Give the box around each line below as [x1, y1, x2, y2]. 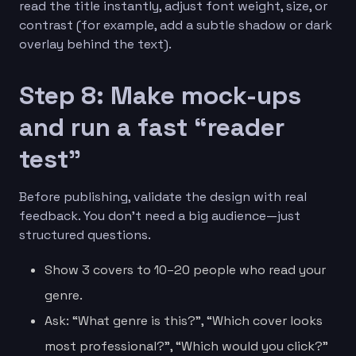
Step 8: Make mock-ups [19, 79, 301, 111]
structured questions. [19, 226, 151, 243]
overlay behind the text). [19, 35, 172, 52]
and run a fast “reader [19, 110, 284, 143]
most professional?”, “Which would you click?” [44, 337, 328, 354]
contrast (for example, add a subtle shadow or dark [19, 16, 332, 33]
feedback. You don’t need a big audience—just [19, 207, 300, 224]
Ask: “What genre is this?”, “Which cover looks [44, 311, 323, 329]
